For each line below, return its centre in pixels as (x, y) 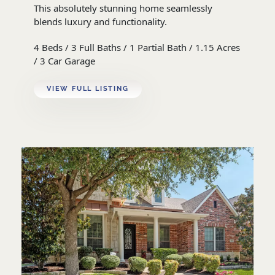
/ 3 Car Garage (64, 61)
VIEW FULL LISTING (88, 89)
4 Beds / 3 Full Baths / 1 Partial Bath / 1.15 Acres (137, 47)
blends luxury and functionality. (100, 21)
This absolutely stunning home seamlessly (123, 8)
